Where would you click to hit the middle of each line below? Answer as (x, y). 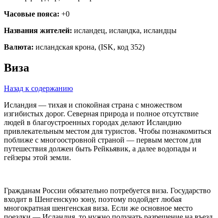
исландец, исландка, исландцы (124, 31)
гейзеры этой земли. (37, 158)
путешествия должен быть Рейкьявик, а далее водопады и (100, 149)
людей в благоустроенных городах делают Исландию (93, 123)
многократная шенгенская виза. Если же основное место (98, 208)
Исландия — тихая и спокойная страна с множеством (93, 105)
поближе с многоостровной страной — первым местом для (102, 140)
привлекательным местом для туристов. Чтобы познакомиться (108, 131)
